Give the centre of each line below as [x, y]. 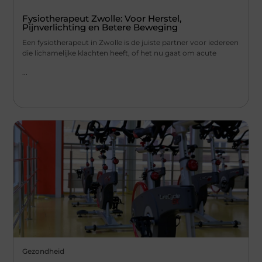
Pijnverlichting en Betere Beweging [100, 27]
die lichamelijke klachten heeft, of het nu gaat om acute [120, 53]
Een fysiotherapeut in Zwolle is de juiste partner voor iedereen [131, 43]
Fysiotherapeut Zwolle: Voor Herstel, [102, 19]
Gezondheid [44, 251]
